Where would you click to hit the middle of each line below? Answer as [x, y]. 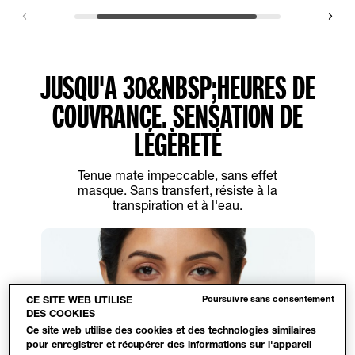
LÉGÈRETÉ [177, 144]
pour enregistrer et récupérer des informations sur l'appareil [169, 345]
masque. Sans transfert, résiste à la [177, 189]
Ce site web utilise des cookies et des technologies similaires [172, 330]
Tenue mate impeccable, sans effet [177, 174]
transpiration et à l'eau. [177, 204]
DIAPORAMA [177, 342]
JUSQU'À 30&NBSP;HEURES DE [177, 87]
